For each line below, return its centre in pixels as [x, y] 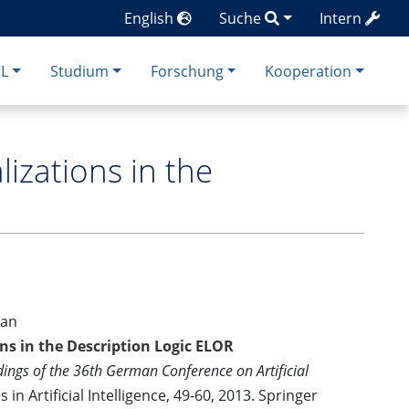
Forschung [187, 71]
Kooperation [309, 71]
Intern [341, 18]
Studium [79, 71]
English [151, 18]
